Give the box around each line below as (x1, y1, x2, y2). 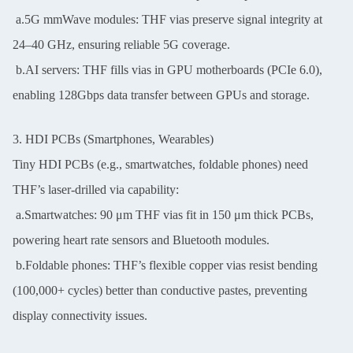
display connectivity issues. (13, 308, 147, 322)
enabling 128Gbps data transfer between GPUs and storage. (13, 87, 310, 102)
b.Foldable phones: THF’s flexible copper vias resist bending (13, 258, 318, 272)
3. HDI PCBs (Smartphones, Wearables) (13, 132, 214, 146)
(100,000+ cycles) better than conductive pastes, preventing (13, 283, 307, 297)
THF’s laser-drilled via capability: (13, 182, 179, 196)
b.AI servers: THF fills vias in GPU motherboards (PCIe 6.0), (13, 62, 322, 76)
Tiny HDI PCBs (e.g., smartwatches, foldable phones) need (13, 157, 308, 171)
